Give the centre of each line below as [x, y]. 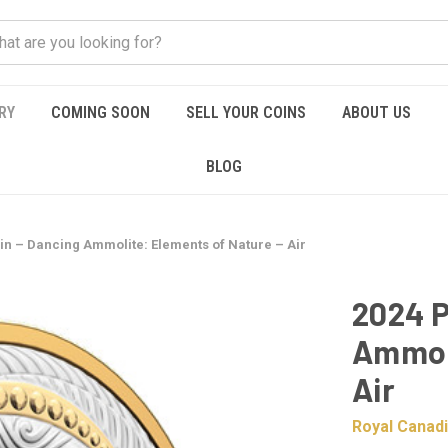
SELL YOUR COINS [246, 112]
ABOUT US [376, 112]
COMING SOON [100, 112]
